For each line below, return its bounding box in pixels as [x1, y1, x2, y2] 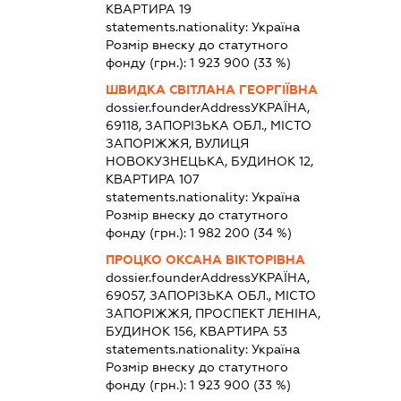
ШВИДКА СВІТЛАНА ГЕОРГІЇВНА [105, 81, 318, 97]
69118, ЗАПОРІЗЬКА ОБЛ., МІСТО [105, 117, 311, 132]
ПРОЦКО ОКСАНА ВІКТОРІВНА [105, 252, 305, 267]
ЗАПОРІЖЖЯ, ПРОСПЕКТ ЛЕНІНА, [105, 305, 320, 320]
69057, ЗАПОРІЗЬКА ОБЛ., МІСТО [105, 287, 316, 303]
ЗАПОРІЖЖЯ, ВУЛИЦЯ [105, 135, 249, 150]
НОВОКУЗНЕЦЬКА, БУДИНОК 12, [105, 153, 313, 168]
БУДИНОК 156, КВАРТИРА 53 [105, 323, 287, 338]
